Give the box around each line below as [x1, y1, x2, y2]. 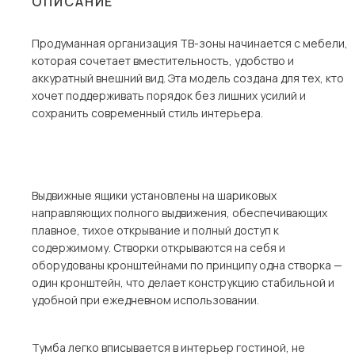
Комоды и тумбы [52, 63, 140, 79]
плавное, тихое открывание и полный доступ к [32, 223, 279, 238]
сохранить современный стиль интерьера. [32, 105, 263, 120]
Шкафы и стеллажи [52, 38, 155, 54]
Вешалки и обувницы [52, 89, 164, 105]
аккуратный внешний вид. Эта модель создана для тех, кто [32, 71, 344, 86]
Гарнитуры [52, 114, 109, 130]
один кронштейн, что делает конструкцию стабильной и [32, 275, 334, 290]
